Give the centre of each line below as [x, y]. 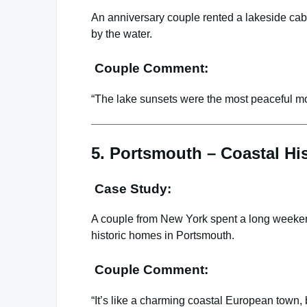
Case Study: [131, 188]
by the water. [122, 34]
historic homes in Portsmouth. [163, 236]
